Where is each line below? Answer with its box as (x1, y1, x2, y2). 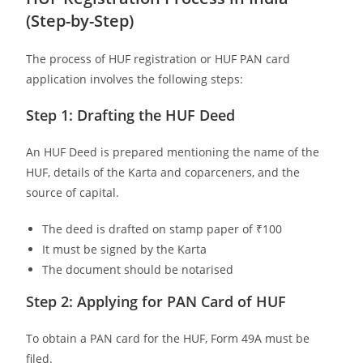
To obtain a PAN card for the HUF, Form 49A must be (26, 330, 310, 346)
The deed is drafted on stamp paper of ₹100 (42, 220, 283, 237)
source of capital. (26, 184, 120, 200)
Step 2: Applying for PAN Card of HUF (26, 291, 287, 311)
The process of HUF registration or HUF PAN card (26, 50, 291, 66)
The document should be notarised (42, 261, 234, 277)
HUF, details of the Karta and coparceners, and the (26, 164, 301, 180)
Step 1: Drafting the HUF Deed (26, 105, 236, 125)
